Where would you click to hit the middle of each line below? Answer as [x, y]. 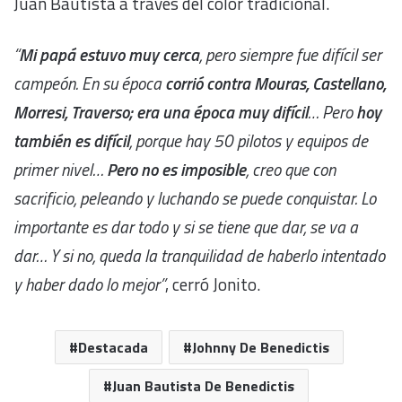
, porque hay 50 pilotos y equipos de [249, 140]
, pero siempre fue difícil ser [290, 54]
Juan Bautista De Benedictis [203, 385]
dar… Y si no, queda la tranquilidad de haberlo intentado [199, 255]
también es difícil [71, 140]
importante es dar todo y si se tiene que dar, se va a [186, 226]
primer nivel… [60, 169]
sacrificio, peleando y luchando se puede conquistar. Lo [195, 197]
